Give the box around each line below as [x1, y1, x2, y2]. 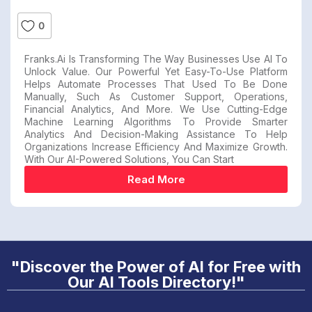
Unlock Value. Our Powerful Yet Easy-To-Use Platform [24, 65, 288, 78]
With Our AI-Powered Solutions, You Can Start [24, 153, 234, 166]
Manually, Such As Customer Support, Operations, [24, 91, 288, 103]
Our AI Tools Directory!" [67, 273, 245, 292]
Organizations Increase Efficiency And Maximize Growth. [24, 141, 288, 153]
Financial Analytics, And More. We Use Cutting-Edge [24, 103, 288, 116]
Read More [127, 173, 185, 187]
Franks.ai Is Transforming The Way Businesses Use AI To [24, 53, 288, 65]
